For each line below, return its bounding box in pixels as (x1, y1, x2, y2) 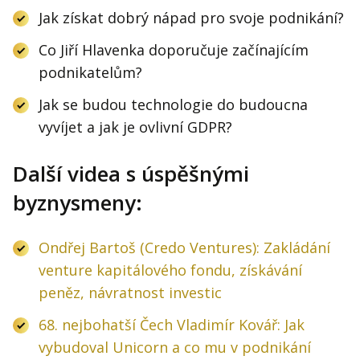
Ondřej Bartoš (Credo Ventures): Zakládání (39, 238, 330, 258)
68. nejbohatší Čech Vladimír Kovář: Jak (39, 315, 305, 335)
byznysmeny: (13, 188, 142, 218)
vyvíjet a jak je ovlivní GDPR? (39, 117, 232, 137)
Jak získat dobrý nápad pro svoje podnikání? (39, 8, 344, 28)
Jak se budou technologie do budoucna (39, 95, 308, 115)
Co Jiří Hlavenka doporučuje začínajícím (39, 40, 309, 60)
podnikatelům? (39, 63, 142, 83)
